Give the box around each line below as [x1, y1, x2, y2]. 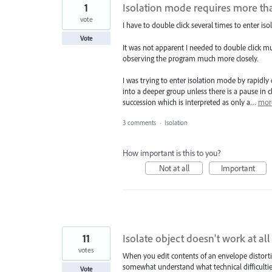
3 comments [123, 118, 156, 127]
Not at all [158, 162, 189, 174]
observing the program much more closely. [123, 53, 258, 63]
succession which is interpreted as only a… [123, 97, 258, 107]
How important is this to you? [123, 147, 221, 158]
